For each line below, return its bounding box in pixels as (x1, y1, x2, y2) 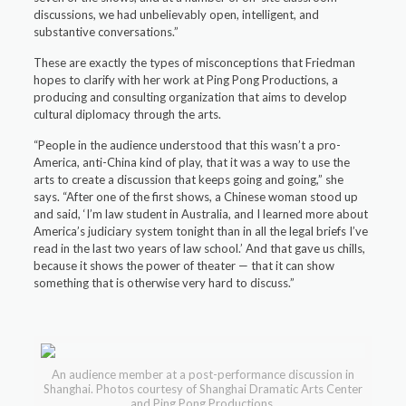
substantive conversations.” (34, 24, 179, 39)
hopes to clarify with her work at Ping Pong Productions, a (34, 72, 339, 87)
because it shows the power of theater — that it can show (34, 258, 335, 273)
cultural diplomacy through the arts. (34, 107, 222, 121)
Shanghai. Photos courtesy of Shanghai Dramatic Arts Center (43, 382, 362, 396)
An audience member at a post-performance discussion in (52, 367, 354, 382)
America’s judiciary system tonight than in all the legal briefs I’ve (34, 224, 369, 238)
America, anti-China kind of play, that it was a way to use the (34, 155, 351, 169)
